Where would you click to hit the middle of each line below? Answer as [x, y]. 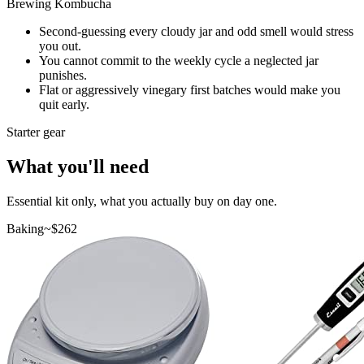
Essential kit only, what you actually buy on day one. [142, 201]
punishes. [63, 75]
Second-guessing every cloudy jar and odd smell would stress [196, 31]
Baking [25, 228]
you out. [60, 45]
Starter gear [36, 132]
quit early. [64, 104]
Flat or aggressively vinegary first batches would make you [190, 89]
